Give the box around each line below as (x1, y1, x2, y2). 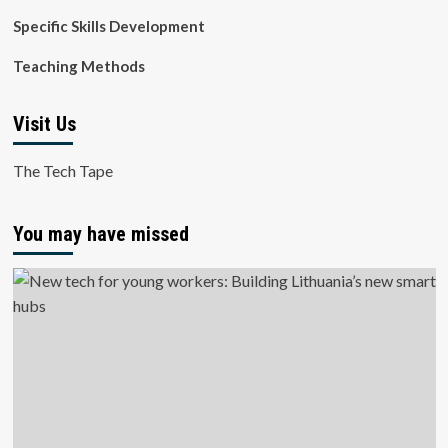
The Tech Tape (12, 161, 113, 180)
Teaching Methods (12, 57, 145, 75)
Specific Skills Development (12, 17, 205, 35)
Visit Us (12, 112, 76, 136)
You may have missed (12, 222, 189, 246)
